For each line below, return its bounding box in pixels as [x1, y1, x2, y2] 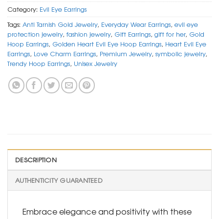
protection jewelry [7, 29, 63, 39]
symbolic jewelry [155, 49, 205, 59]
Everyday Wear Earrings [101, 20, 171, 29]
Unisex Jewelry [74, 59, 117, 68]
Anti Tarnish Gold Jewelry [22, 20, 97, 29]
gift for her [154, 29, 185, 39]
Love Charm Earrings [34, 49, 96, 59]
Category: [7, 4, 40, 14]
